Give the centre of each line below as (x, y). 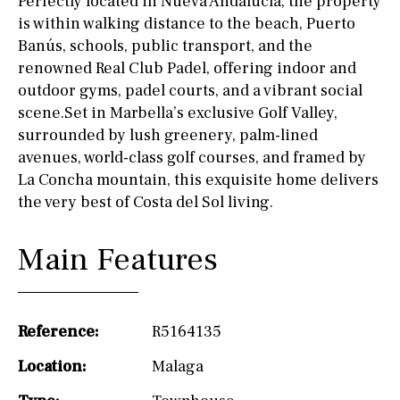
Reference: (58, 331)
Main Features (118, 259)
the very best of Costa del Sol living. (146, 202)
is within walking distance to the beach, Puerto (187, 23)
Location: (52, 366)
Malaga (178, 366)
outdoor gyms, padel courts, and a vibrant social (190, 90)
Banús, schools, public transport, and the (165, 46)
